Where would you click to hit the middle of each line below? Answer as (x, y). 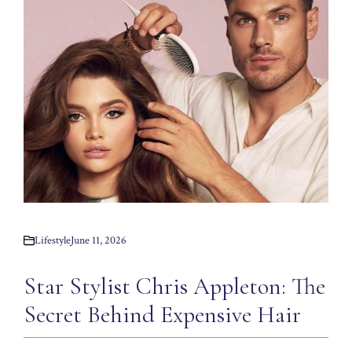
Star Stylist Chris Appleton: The (174, 286)
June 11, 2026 (99, 240)
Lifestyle (53, 240)
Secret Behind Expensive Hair (162, 314)
